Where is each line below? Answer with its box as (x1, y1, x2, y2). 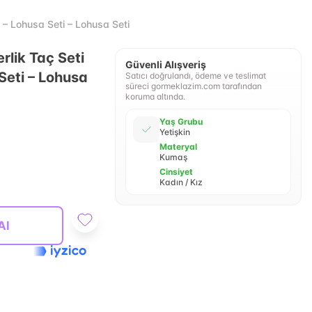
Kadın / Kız (159, 177, 203, 187)
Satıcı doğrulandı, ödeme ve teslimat (125, 70, 266, 81)
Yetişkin (159, 127, 190, 137)
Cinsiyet (159, 166, 193, 177)
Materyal (159, 141, 197, 152)
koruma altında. (125, 91, 185, 102)
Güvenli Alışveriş (125, 58, 206, 70)
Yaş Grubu (159, 116, 203, 127)
